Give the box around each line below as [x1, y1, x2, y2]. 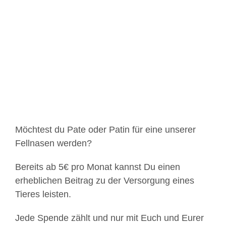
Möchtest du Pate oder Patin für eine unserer [15, 125, 196, 135]
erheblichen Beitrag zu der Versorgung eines [15, 176, 194, 186]
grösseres [15, 18, 58, 28]
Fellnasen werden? [15, 138, 92, 149]
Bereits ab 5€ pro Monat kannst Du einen [15, 162, 180, 173]
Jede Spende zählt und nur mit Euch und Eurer [15, 213, 204, 223]
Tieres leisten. [15, 189, 71, 200]
